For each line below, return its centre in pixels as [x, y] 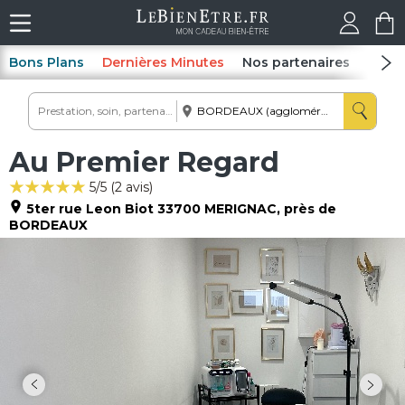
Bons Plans [47, 62]
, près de [306, 209]
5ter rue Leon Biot [90, 209]
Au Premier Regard [144, 162]
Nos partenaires [296, 62]
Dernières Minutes [163, 62]
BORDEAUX [48, 225]
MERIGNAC [240, 209]
